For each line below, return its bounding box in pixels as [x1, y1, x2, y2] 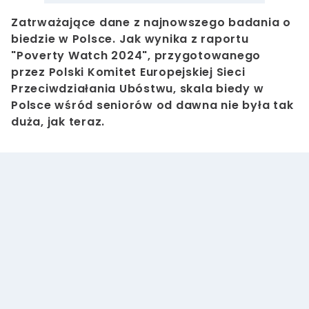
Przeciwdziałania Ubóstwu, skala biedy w [11, 81, 264, 97]
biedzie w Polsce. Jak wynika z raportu [11, 31, 249, 48]
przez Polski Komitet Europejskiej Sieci [11, 64, 246, 81]
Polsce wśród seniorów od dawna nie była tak [11, 97, 294, 114]
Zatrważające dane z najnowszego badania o [11, 14, 291, 31]
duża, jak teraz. [11, 114, 105, 130]
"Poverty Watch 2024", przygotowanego [11, 48, 261, 64]
